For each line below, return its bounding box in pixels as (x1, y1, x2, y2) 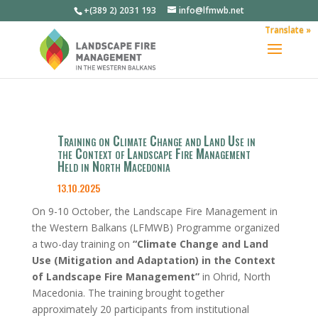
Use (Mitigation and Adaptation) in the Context (31, 253, 275, 267)
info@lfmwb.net (178, 4, 244, 16)
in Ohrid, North (199, 270, 270, 283)
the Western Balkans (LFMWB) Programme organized (31, 221, 280, 234)
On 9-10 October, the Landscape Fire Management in (31, 204, 278, 218)
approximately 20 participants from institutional (31, 302, 249, 316)
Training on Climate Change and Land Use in (57, 131, 256, 150)
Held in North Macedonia (57, 157, 170, 175)
